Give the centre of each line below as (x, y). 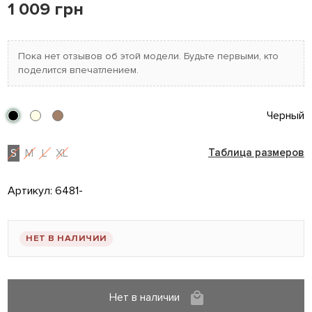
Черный (285, 116)
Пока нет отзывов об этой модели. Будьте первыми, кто (149, 56)
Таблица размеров (256, 153)
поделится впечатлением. (79, 70)
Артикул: (32, 191)
